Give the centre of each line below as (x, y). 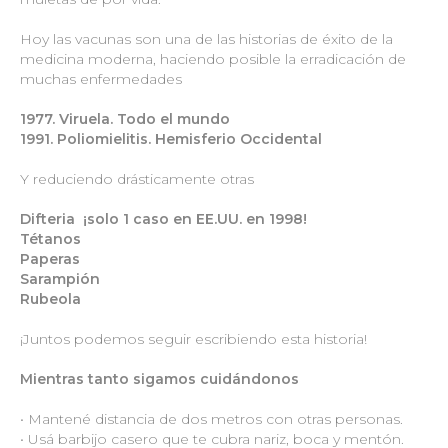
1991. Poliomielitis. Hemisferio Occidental (171, 138)
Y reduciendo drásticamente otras (137, 178)
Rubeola (50, 298)
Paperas (50, 258)
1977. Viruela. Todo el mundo (125, 118)
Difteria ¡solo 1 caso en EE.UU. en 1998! (163, 218)
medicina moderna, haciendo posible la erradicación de (213, 58)
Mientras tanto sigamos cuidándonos (159, 378)
